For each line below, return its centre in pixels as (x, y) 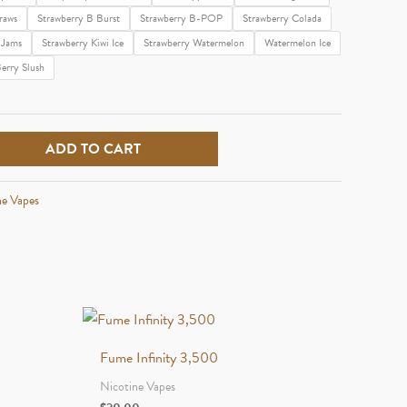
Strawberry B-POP (181, 18)
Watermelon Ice (298, 42)
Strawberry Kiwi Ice (83, 42)
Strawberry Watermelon (194, 42)
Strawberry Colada (282, 18)
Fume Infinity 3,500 (159, 358)
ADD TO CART (93, 149)
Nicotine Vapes (138, 387)
